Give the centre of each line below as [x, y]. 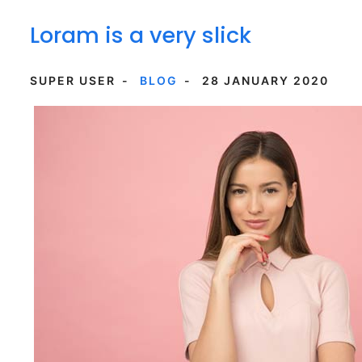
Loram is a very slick [141, 35]
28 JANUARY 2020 [265, 80]
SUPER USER [73, 80]
